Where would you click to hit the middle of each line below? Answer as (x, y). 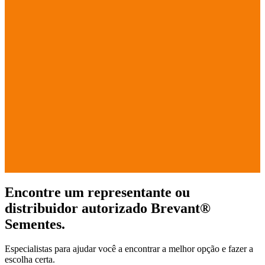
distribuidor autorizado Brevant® (108, 208)
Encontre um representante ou (97, 192)
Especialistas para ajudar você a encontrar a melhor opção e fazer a (129, 249)
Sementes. (35, 224)
